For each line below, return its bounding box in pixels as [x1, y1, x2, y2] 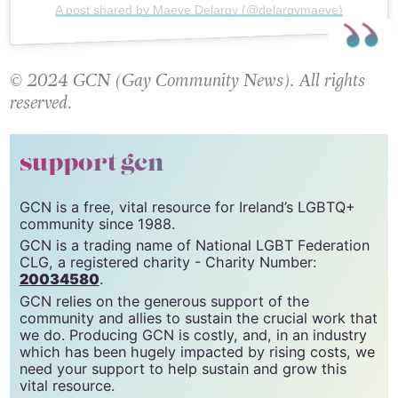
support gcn [19, 147, 164, 180]
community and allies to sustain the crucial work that [19, 308, 378, 327]
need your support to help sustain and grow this [19, 359, 346, 378]
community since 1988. [19, 214, 175, 233]
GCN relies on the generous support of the [19, 291, 309, 310]
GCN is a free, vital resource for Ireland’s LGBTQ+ [19, 197, 355, 216]
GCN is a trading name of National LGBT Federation [19, 236, 370, 255]
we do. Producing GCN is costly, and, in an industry [19, 325, 367, 344]
